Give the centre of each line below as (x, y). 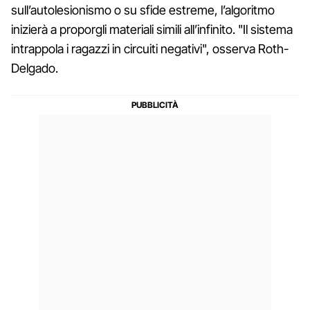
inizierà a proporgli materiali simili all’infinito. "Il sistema (152, 29)
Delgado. (35, 68)
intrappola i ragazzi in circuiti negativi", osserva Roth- (150, 48)
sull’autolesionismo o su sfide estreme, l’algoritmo (143, 10)
